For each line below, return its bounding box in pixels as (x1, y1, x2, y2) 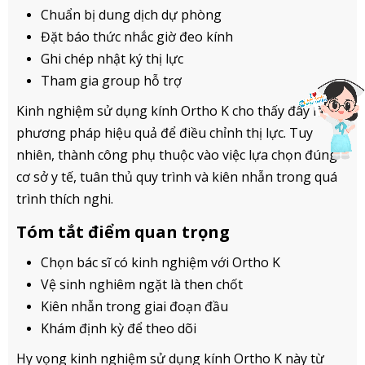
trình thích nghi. (16, 189, 113, 208)
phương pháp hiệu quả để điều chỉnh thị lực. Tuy (16, 123, 313, 142)
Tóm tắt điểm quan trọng (16, 220, 230, 243)
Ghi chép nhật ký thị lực (41, 49, 183, 68)
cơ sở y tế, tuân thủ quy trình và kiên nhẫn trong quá (16, 167, 337, 186)
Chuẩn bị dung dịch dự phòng (41, 5, 222, 24)
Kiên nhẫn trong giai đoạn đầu (41, 297, 228, 315)
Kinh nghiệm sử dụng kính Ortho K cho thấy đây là (16, 101, 323, 120)
